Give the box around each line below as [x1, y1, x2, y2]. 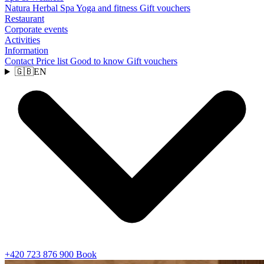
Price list [36, 56, 70, 66]
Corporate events [5, 24, 68, 34]
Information [5, 45, 48, 55]
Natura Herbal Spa [5, 3, 76, 13]
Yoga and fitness [76, 3, 140, 13]
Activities [5, 35, 40, 45]
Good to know [70, 56, 127, 66]
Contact [5, 56, 36, 66]
